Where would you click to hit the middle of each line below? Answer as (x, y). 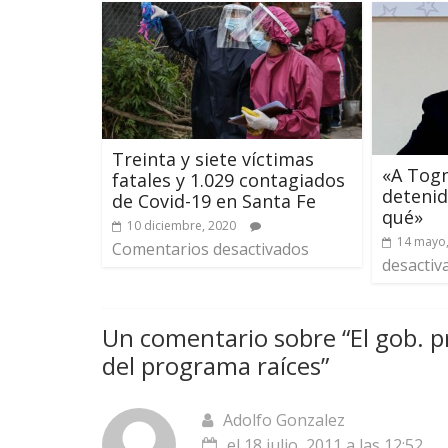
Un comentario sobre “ (226, 338)
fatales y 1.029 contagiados (228, 179)
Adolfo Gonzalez (284, 420)
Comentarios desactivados (210, 248)
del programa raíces (211, 366)
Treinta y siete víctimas (213, 158)
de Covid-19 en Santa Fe (214, 200)
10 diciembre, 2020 (181, 225)
